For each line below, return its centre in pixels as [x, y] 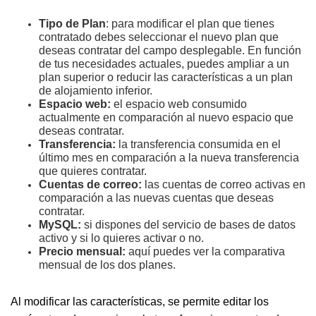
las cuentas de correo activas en [225, 184]
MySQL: [60, 225]
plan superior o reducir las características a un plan [166, 77]
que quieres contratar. [93, 171]
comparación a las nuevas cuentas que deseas [156, 198]
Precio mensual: [82, 251]
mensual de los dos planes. [107, 265]
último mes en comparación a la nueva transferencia [169, 158]
